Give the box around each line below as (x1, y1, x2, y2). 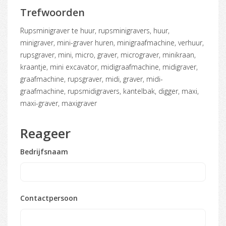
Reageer (20, 124, 71, 142)
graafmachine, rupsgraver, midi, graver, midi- (20, 74, 163, 84)
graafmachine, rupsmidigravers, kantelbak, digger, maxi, (20, 86, 199, 96)
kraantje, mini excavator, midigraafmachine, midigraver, (20, 62, 198, 72)
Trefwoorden (20, 5, 85, 19)
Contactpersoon (20, 193, 78, 203)
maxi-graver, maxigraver (20, 98, 97, 108)
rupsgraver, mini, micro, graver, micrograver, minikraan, (20, 49, 196, 60)
